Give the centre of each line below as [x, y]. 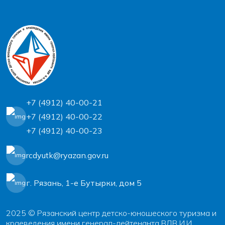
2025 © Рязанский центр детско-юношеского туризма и [111, 213]
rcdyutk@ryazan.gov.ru [67, 155]
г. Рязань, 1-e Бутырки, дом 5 [84, 183]
